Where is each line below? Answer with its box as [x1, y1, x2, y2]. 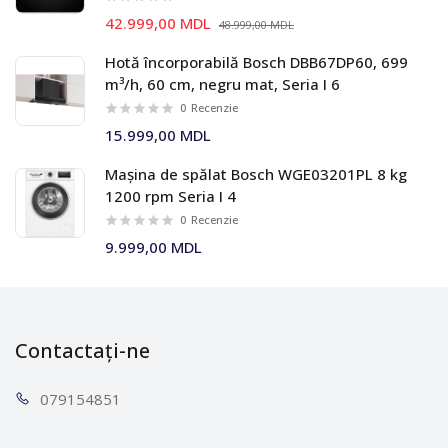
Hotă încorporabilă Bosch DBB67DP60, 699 [105, 52, 408, 72]
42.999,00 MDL [105, 13, 211, 33]
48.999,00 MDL [219, 17, 294, 32]
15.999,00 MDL [105, 125, 211, 145]
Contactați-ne [15, 337, 150, 364]
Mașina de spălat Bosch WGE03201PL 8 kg [105, 164, 407, 184]
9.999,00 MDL [105, 237, 202, 257]
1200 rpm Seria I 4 [105, 186, 236, 206]
